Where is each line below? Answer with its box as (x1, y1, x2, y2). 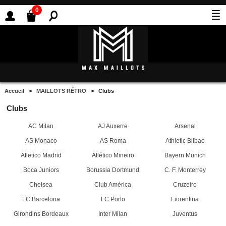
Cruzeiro (173, 181, 197, 189)
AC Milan (28, 123, 53, 130)
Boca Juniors (23, 166, 59, 174)
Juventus (173, 210, 197, 218)
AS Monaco (25, 137, 57, 145)
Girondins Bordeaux (13, 210, 69, 218)
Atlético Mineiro (91, 152, 134, 159)
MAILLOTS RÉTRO (36, 88, 87, 94)
